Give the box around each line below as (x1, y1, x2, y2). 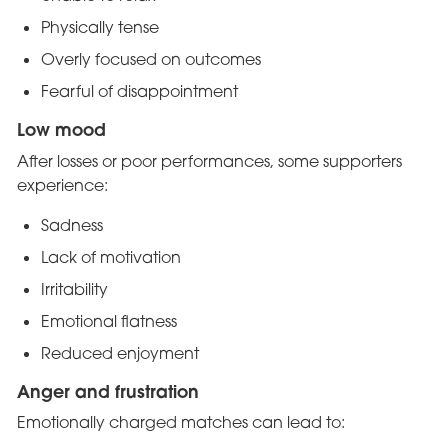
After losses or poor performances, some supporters (16, 150, 402, 171)
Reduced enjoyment (40, 342, 199, 363)
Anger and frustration (16, 379, 199, 403)
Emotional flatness (40, 310, 177, 331)
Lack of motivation (40, 246, 181, 267)
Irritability (40, 278, 108, 299)
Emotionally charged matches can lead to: (16, 412, 345, 433)
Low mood (16, 117, 106, 141)
